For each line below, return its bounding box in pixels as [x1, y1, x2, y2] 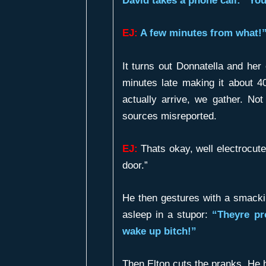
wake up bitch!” [122, 225, 197, 237]
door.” [122, 159, 148, 171]
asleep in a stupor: [122, 208, 213, 220]
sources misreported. [122, 110, 217, 122]
